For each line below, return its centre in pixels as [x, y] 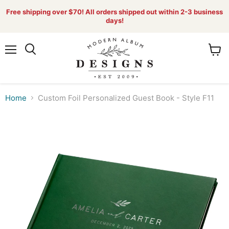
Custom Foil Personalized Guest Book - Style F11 [126, 98]
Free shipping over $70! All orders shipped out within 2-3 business [114, 12]
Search [41, 59]
